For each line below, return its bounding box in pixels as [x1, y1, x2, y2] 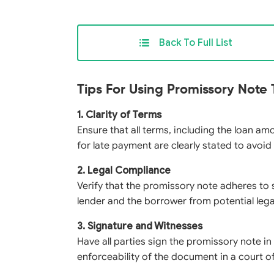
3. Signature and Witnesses [77, 220, 202, 232]
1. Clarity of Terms [77, 109, 161, 121]
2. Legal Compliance [77, 165, 171, 177]
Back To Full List [159, 37, 232, 49]
